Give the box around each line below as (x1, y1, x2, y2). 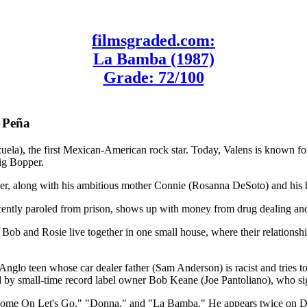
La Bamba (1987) (93, 49, 214, 68)
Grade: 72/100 (103, 68, 204, 86)
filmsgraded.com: (92, 31, 215, 49)
